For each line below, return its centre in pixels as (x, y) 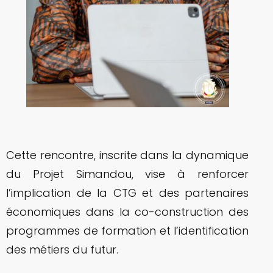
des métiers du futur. (62, 249)
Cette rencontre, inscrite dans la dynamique (127, 155)
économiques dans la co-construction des (127, 211)
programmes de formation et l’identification (127, 230)
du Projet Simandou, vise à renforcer (127, 174)
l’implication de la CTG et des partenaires (127, 193)
